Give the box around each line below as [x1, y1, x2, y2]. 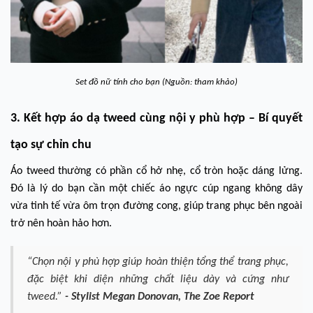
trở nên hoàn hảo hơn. [10, 218, 112, 229]
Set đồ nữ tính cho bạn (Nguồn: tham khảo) [75, 78, 238, 87]
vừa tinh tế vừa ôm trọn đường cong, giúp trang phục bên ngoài [10, 201, 303, 212]
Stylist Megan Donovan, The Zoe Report [71, 291, 254, 303]
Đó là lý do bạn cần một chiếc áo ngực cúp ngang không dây [10, 183, 303, 194]
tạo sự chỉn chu [10, 138, 92, 152]
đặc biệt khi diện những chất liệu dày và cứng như [27, 274, 289, 285]
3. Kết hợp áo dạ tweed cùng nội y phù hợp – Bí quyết [10, 112, 303, 125]
